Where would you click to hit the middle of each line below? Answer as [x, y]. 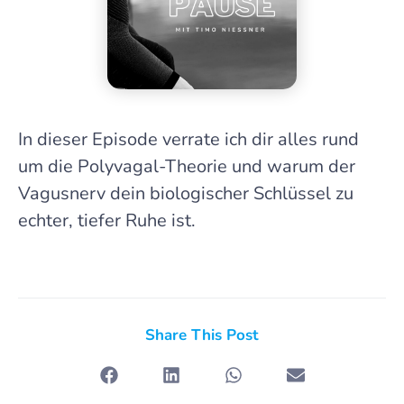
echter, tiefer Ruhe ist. [107, 221]
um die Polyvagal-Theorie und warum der [187, 167]
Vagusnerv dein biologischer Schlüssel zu [186, 194]
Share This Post [202, 335]
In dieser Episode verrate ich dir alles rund [188, 140]
